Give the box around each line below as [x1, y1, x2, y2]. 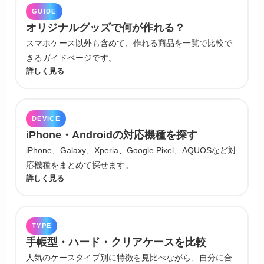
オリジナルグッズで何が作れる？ [26, 21, 185, 34]
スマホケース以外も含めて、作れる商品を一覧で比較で [26, 38, 232, 48]
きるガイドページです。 [26, 52, 117, 62]
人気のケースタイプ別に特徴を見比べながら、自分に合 [26, 252, 232, 262]
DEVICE [32, 114, 60, 122]
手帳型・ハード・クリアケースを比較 [26, 236, 206, 248]
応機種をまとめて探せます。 [26, 160, 133, 170]
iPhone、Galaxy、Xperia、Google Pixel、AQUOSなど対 [26, 145, 236, 155]
